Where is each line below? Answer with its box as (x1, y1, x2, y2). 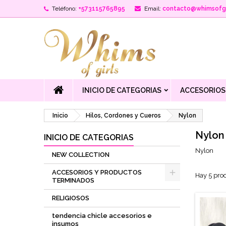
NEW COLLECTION (52, 151, 109, 158)
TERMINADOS (52, 177, 94, 184)
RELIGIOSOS (52, 194, 89, 202)
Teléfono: (52, 5, 77, 12)
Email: (144, 5, 161, 12)
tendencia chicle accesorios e (52, 212, 152, 219)
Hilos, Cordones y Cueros (86, 112, 161, 119)
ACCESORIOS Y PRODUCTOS (52, 168, 142, 176)
